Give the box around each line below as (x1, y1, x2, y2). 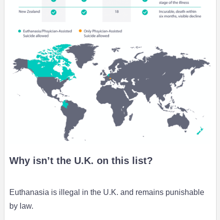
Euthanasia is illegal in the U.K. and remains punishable (9, 188, 204, 196)
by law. (9, 201, 33, 210)
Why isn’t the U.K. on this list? (9, 155, 153, 166)
